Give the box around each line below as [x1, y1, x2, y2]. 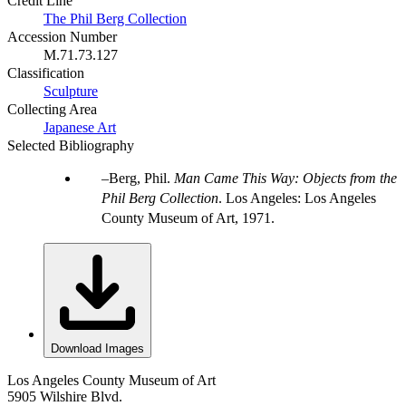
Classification [7, 64, 84, 81]
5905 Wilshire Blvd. [7, 388, 122, 404]
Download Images [51, 341, 144, 355]
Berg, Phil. [109, 169, 174, 186]
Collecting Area [7, 101, 97, 117]
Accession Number [7, 28, 117, 44]
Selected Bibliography [7, 137, 134, 153]
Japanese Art [43, 119, 116, 135]
